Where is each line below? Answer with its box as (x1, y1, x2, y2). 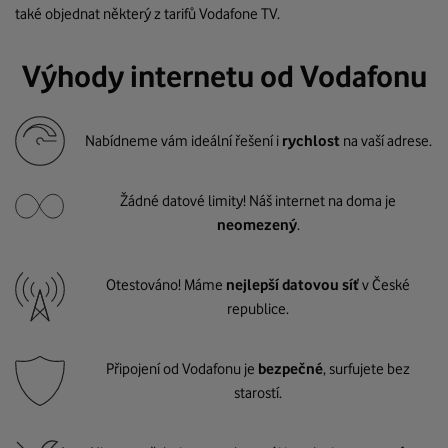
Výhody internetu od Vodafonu (21, 58, 427, 94)
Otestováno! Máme (106, 276, 226, 294)
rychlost (281, 132, 343, 150)
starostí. (234, 384, 282, 402)
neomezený (216, 216, 297, 234)
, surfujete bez (323, 360, 410, 378)
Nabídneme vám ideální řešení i (84, 132, 282, 150)
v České (359, 276, 410, 294)
